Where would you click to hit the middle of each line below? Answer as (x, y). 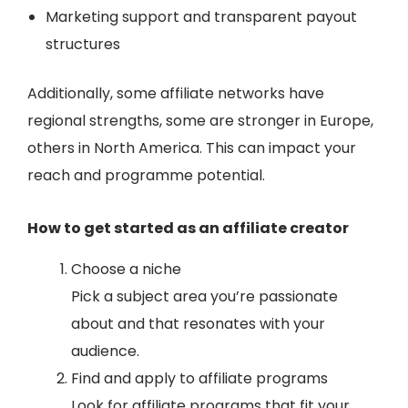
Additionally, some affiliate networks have (176, 93)
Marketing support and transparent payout (201, 16)
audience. (105, 351)
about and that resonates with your (198, 323)
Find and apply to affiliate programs (199, 378)
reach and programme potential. (146, 175)
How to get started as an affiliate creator (189, 228)
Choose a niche (126, 269)
